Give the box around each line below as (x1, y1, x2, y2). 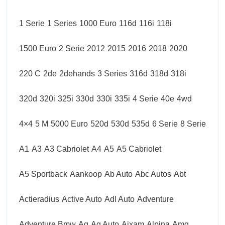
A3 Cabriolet (44, 144, 89, 153)
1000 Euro (79, 19, 117, 28)
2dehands (59, 69, 95, 78)
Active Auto (62, 194, 102, 203)
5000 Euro (51, 119, 88, 128)
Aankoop (70, 169, 102, 178)
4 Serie (133, 94, 158, 103)
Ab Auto (104, 169, 133, 178)
